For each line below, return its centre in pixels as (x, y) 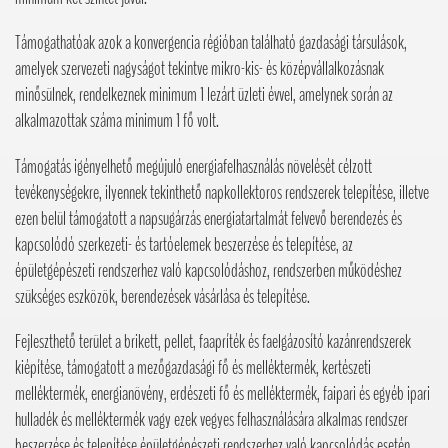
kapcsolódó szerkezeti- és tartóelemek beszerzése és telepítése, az (184, 244)
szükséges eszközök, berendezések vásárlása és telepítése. (162, 296)
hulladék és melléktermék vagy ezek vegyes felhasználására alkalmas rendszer (211, 419)
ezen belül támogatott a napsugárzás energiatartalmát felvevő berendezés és (208, 218)
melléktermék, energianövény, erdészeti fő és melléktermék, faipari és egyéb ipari (222, 393)
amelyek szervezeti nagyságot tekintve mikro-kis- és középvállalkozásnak (199, 69)
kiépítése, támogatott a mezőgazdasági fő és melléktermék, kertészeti (193, 367)
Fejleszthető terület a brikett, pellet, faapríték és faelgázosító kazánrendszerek (213, 341)
